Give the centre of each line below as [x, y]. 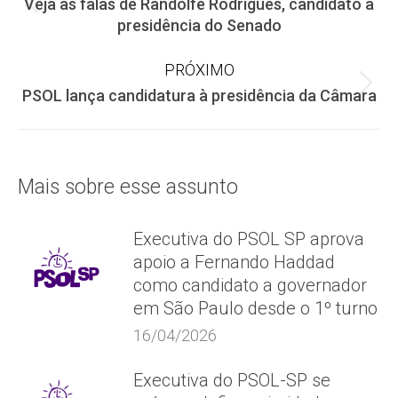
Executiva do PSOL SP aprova [249, 239]
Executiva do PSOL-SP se [232, 380]
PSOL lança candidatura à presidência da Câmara [199, 96]
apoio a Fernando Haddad [234, 262]
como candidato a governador [250, 285]
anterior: [229, 35]
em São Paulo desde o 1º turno [255, 308]
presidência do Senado [199, 25]
